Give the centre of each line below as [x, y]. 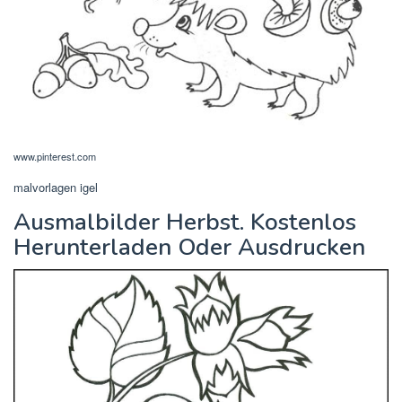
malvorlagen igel [56, 188]
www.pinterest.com [55, 157]
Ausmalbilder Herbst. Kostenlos [185, 223]
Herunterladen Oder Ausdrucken [189, 248]
